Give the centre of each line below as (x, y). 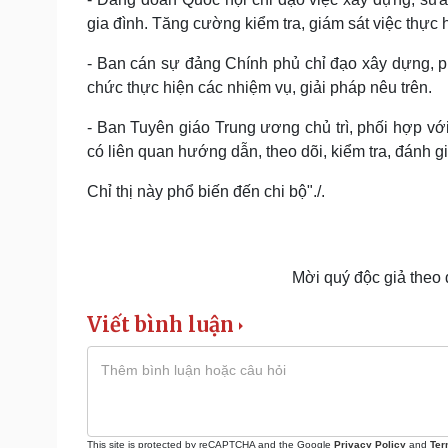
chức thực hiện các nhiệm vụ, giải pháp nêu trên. (259, 87)
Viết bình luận (160, 324)
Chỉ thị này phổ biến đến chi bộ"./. (206, 191)
